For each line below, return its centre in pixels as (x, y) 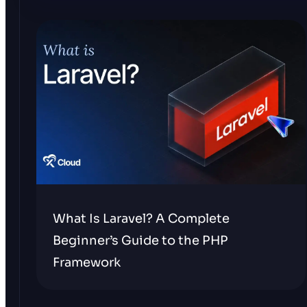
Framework (87, 262)
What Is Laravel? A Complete (141, 219)
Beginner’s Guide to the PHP (140, 241)
